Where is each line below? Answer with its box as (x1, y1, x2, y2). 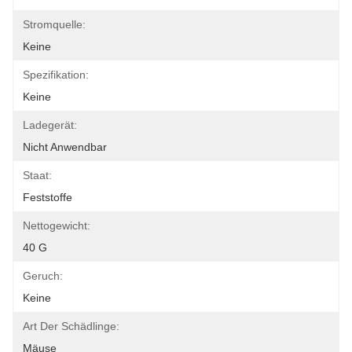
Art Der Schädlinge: (23, 320, 119, 332)
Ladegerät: (23, 119, 77, 131)
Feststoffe (23, 191, 72, 203)
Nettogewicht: (23, 219, 90, 232)
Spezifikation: (23, 68, 89, 81)
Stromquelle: (23, 18, 86, 31)
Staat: (23, 169, 52, 181)
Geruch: (23, 269, 63, 282)
